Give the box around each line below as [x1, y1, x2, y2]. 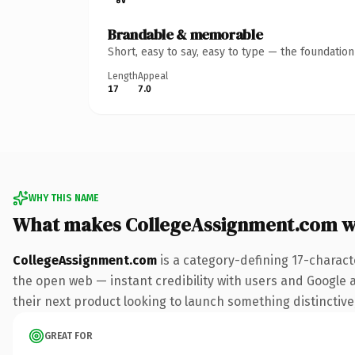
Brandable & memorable [108, 24, 263, 44]
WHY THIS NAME [29, 192, 98, 204]
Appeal [138, 70, 168, 82]
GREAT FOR [44, 330, 93, 342]
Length [108, 70, 138, 82]
